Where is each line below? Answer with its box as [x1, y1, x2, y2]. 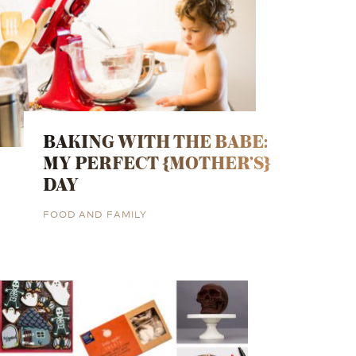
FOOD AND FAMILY [42, 206, 147, 220]
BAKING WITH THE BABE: [42, 126, 268, 155]
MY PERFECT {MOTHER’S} [42, 148, 271, 176]
